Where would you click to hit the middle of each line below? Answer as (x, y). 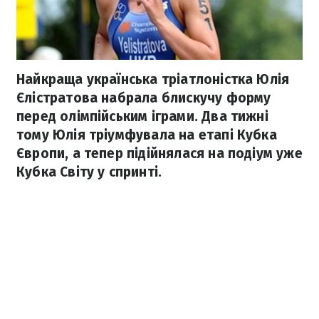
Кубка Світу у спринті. (89, 172)
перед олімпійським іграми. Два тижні (142, 117)
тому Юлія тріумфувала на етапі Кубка (147, 135)
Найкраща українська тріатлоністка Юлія (153, 80)
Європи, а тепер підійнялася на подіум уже (159, 154)
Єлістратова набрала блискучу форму (144, 98)
